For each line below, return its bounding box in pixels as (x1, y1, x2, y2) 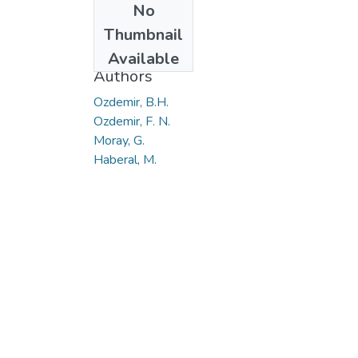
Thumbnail (104, 23, 183, 46)
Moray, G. (93, 131, 145, 149)
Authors (93, 65, 153, 87)
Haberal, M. (93, 150, 157, 169)
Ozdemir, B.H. (93, 93, 169, 111)
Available (108, 47, 179, 70)
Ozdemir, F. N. (93, 112, 170, 130)
